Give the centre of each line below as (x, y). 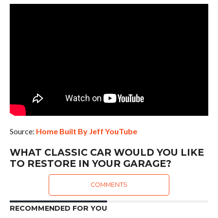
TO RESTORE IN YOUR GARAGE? (90, 163)
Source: (23, 131)
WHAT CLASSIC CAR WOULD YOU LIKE (107, 152)
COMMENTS (109, 184)
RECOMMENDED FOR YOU (58, 208)
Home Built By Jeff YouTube (86, 131)
